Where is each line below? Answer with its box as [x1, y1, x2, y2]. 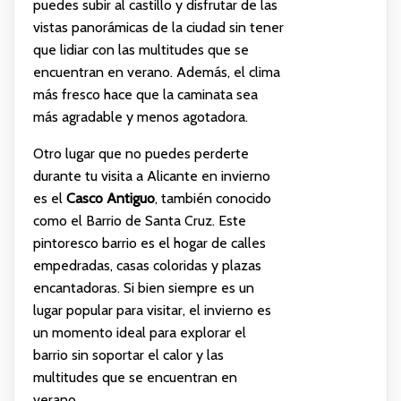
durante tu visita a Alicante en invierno [32, 166, 270, 184]
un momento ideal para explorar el [32, 323, 246, 341]
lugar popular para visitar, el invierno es [32, 301, 271, 319]
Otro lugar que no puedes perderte [32, 144, 249, 162]
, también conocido [154, 189, 271, 207]
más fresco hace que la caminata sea [32, 85, 258, 103]
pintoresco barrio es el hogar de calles [32, 234, 266, 252]
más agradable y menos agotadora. [32, 107, 248, 125]
